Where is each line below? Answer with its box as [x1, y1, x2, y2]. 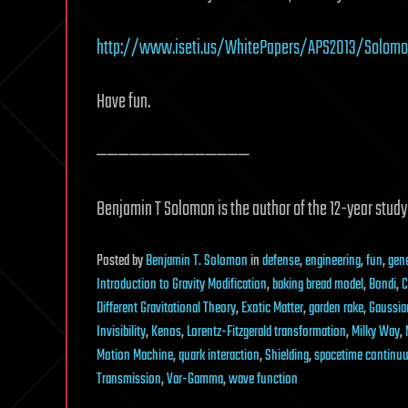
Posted [97, 250, 132, 273]
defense [262, 250, 300, 273]
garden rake [309, 297, 363, 321]
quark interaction [178, 344, 260, 368]
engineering [305, 250, 361, 273]
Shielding [265, 344, 309, 368]
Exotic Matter [241, 297, 303, 321]
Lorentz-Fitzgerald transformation [187, 321, 346, 344]
